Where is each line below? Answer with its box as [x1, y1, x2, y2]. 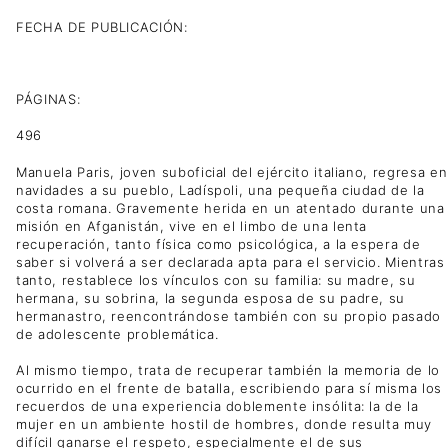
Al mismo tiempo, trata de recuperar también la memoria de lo [16, 361, 440, 378]
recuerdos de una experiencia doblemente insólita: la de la [16, 397, 419, 414]
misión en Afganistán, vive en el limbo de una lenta [16, 217, 368, 234]
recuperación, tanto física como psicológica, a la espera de [16, 235, 421, 252]
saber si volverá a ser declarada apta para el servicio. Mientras [16, 253, 445, 270]
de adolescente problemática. [16, 325, 219, 342]
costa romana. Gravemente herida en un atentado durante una [16, 199, 445, 216]
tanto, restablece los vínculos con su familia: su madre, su [16, 271, 416, 288]
